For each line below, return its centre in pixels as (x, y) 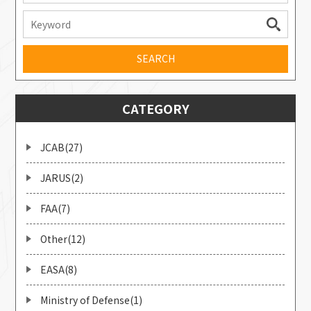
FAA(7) (56, 208)
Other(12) (63, 238)
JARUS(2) (62, 177)
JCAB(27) (62, 147)
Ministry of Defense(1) (92, 300)
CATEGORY (155, 108)
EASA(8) (59, 269)
